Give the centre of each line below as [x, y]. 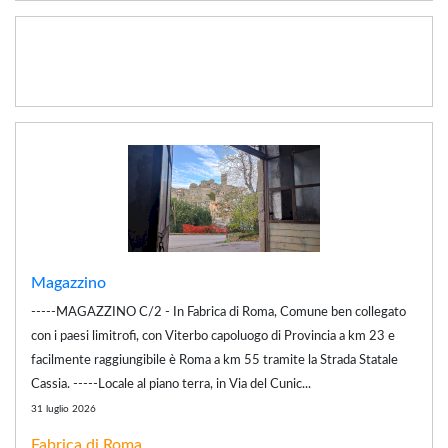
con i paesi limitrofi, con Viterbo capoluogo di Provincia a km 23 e [213, 336]
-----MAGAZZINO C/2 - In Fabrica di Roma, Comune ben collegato [218, 312]
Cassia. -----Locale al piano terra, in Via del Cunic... [171, 384]
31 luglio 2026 [63, 408]
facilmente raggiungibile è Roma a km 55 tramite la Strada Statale [214, 360]
